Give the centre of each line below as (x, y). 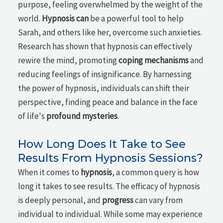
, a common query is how (156, 172)
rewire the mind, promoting (68, 60)
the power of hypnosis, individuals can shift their (104, 88)
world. (30, 18)
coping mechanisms (154, 60)
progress (118, 200)
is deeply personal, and (60, 200)
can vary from (158, 200)
